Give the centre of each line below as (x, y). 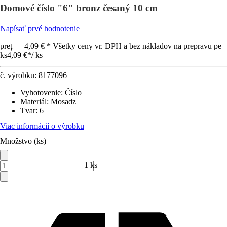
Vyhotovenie (41, 92)
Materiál (33, 102)
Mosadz (63, 102)
